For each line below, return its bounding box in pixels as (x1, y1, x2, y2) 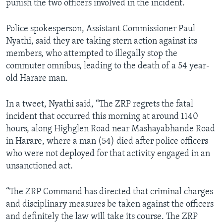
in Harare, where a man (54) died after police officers (6, 137, 208, 147)
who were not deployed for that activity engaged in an (6, 149, 210, 159)
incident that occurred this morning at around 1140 (6, 112, 198, 122)
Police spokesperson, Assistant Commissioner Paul (6, 24, 195, 34)
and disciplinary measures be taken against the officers (6, 200, 214, 210)
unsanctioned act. (6, 162, 73, 171)
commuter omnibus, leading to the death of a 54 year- (6, 61, 210, 71)
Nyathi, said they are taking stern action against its (6, 37, 197, 47)
